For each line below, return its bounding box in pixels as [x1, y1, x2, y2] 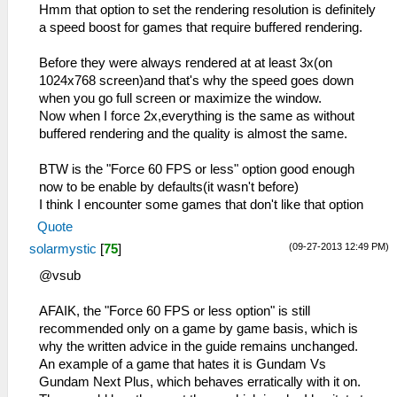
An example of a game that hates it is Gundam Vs [39, 356, 326, 371]
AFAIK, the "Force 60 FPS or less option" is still [39, 303, 310, 318]
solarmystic [29, 241, 97, 256]
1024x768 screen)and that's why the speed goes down [39, 73, 354, 88]
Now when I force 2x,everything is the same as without [39, 108, 354, 123]
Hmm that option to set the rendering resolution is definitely [39, 2, 376, 17]
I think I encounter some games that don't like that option [39, 197, 363, 212]
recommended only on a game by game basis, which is [39, 321, 358, 336]
